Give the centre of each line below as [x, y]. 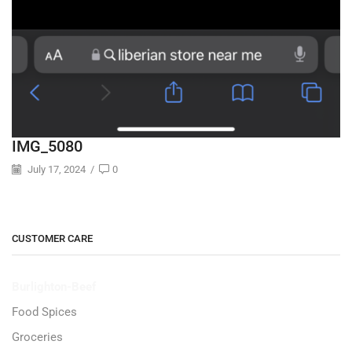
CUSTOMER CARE [52, 238]
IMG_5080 [47, 146]
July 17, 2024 [55, 169]
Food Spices [44, 312]
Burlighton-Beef [54, 286]
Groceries [37, 337]
